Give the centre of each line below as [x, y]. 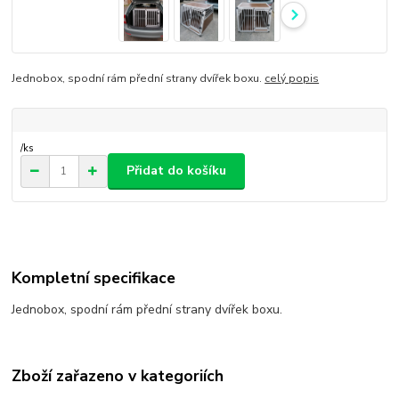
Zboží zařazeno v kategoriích [118, 375]
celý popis [292, 78]
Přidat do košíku [176, 171]
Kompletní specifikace [94, 278]
